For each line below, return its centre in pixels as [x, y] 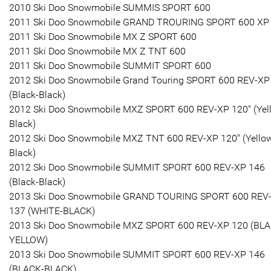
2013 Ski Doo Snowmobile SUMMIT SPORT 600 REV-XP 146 [137, 254]
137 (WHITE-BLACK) [52, 211]
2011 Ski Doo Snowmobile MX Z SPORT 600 [103, 36]
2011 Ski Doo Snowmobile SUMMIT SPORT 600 [110, 65]
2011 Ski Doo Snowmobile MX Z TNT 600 [97, 51]
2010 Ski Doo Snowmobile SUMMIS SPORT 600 [110, 7]
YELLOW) [28, 240]
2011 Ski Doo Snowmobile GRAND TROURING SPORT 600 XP [139, 22]
